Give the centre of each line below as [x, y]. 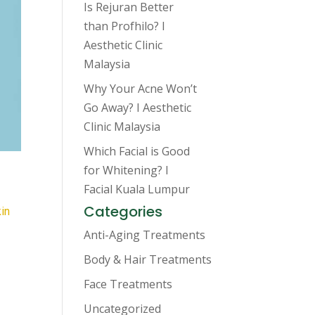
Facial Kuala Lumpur [137, 189]
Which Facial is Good [137, 151]
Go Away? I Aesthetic [138, 108]
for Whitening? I [127, 170]
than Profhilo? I [125, 26]
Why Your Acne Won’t [141, 89]
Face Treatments [128, 284]
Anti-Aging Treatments [145, 235]
